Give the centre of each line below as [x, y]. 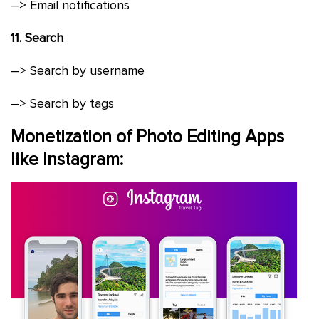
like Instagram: [69, 160]
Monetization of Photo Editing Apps [147, 137]
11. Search [37, 38]
